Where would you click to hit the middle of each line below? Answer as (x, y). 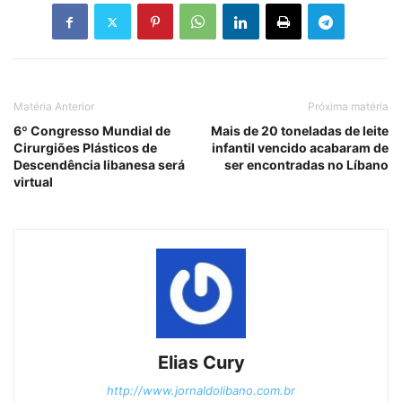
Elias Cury (201, 363)
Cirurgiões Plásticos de (85, 148)
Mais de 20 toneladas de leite (300, 131)
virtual (33, 182)
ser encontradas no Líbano (306, 165)
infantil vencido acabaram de (300, 148)
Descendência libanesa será (99, 165)
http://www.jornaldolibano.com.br (201, 391)
